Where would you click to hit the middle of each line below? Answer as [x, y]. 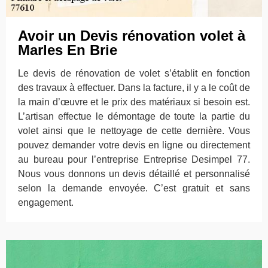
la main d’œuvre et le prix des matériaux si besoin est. [134, 102]
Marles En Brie [68, 50]
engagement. [46, 202]
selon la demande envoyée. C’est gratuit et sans [134, 188]
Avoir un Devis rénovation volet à [132, 36]
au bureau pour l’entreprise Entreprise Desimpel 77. [134, 159]
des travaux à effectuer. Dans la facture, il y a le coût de [134, 88]
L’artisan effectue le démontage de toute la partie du [134, 116]
